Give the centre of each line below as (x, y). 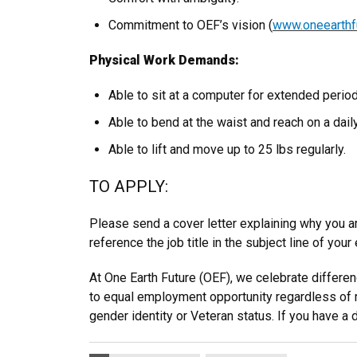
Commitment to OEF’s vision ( (190, 25)
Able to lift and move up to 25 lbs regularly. (227, 149)
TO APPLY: (131, 186)
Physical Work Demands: (164, 60)
